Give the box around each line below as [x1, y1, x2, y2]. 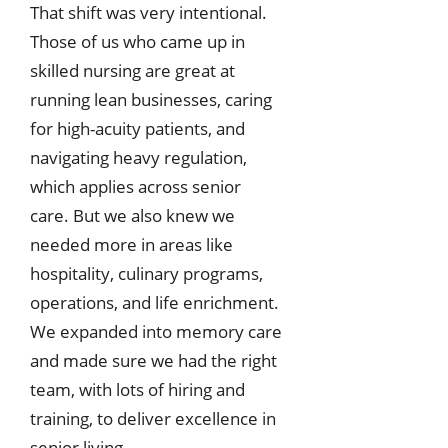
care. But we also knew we [30, 204, 235, 228]
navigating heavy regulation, [30, 146, 247, 170]
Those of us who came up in [30, 30, 245, 54]
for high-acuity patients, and [30, 117, 245, 141]
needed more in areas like [30, 233, 233, 257]
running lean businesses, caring [30, 88, 272, 112]
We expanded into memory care [30, 320, 282, 344]
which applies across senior [30, 175, 241, 199]
